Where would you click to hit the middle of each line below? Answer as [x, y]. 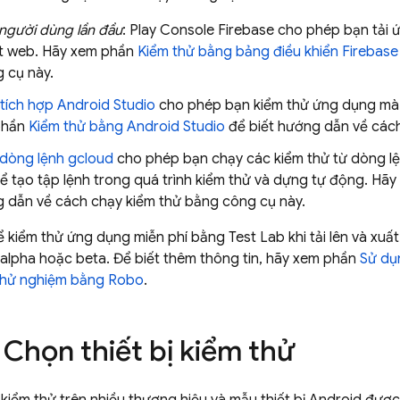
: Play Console [170, 30]
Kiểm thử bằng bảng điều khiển [240, 52]
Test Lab [257, 237]
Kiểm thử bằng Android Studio [127, 127]
